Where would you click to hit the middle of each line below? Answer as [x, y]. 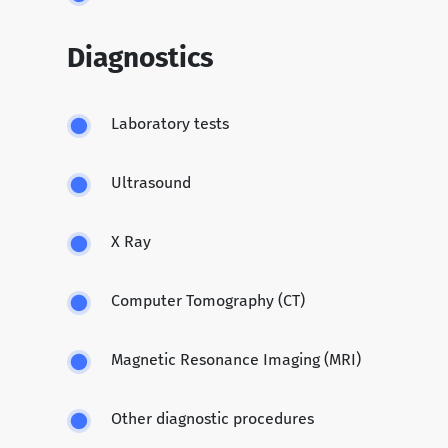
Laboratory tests [170, 124]
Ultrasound [151, 183]
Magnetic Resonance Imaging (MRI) [236, 360]
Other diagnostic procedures [212, 419]
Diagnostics [140, 58]
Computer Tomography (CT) [208, 301]
